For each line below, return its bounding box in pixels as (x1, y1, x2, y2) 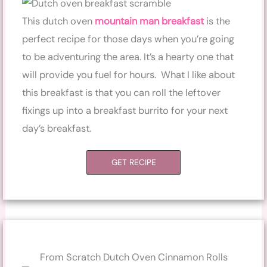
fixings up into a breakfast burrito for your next (22, 104, 228, 117)
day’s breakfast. (22, 122, 92, 135)
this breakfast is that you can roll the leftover (22, 86, 221, 100)
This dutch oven (22, 15, 95, 28)
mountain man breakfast (95, 15, 204, 28)
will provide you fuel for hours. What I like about (22, 69, 235, 82)
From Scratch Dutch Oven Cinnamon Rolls (39, 251, 228, 264)
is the (204, 15, 231, 28)
